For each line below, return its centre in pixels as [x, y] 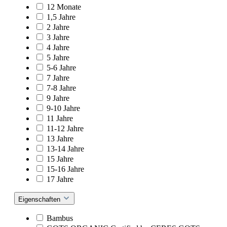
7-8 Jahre [61, 88]
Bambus [60, 218]
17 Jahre [60, 179]
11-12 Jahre [65, 128]
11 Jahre [60, 118]
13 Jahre [60, 138]
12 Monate [64, 7]
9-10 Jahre [63, 108]
